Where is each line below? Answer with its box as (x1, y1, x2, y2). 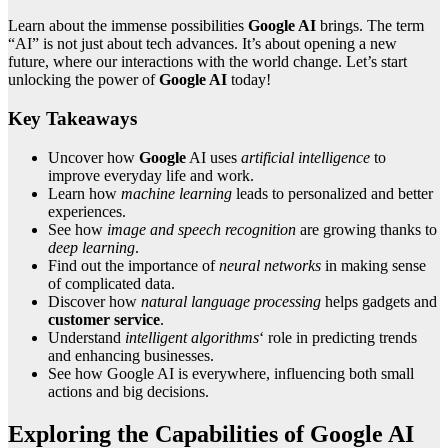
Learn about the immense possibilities (8, 17, 248, 35)
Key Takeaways (8, 108, 137, 130)
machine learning (121, 184, 232, 202)
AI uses (186, 148, 241, 166)
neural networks (219, 256, 321, 274)
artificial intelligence (241, 148, 370, 166)
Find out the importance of (48, 256, 219, 274)
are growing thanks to (296, 220, 437, 238)
